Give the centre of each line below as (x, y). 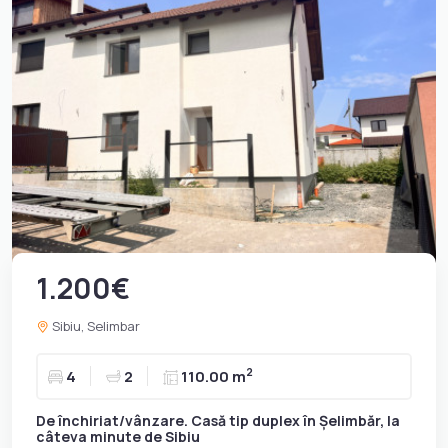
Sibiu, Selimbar (94, 325)
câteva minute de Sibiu (118, 436)
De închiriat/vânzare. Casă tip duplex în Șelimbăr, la (218, 420)
